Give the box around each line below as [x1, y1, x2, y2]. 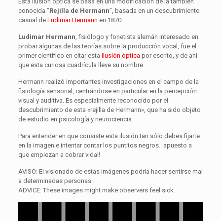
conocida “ [18, 7, 49, 15]
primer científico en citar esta [18, 52, 102, 60]
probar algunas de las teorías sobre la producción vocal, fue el [18, 42, 196, 50]
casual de [18, 16, 47, 24]
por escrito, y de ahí [140, 52, 197, 60]
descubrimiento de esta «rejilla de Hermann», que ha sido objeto [18, 106, 201, 114]
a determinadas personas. [18, 177, 93, 185]
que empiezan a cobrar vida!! [18, 151, 100, 159]
